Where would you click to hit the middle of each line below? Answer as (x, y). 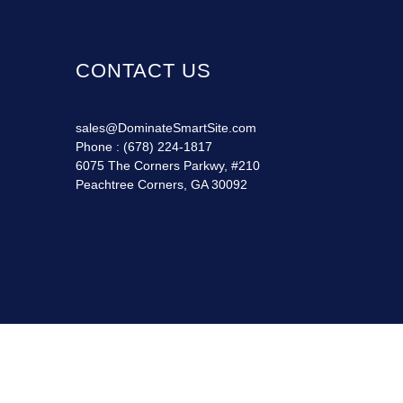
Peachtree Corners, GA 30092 (161, 184)
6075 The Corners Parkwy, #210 (167, 166)
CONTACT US (143, 71)
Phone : (99, 147)
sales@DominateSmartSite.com (166, 128)
